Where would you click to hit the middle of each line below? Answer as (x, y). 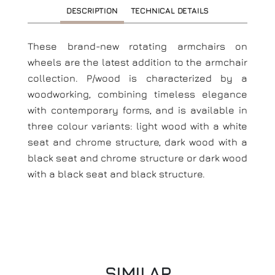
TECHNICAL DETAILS (170, 10)
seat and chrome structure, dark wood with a (137, 142)
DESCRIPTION (92, 10)
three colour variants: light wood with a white (137, 126)
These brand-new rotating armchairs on (137, 46)
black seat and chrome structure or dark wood (137, 158)
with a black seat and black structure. (116, 174)
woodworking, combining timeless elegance (137, 94)
